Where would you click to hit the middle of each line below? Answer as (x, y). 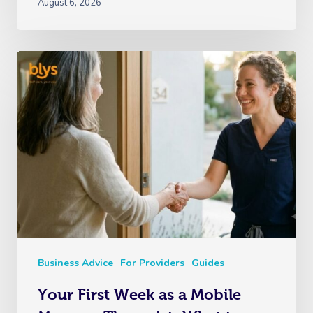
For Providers (152, 263)
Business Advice (75, 263)
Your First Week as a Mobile (139, 295)
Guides (208, 263)
